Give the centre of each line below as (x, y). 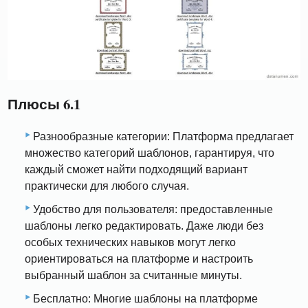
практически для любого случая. (107, 186)
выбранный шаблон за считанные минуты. (133, 276)
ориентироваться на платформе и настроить (139, 259)
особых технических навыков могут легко (130, 243)
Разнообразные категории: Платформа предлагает (163, 137)
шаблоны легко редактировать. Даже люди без (144, 226)
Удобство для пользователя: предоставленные (153, 210)
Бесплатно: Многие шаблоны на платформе (145, 299)
